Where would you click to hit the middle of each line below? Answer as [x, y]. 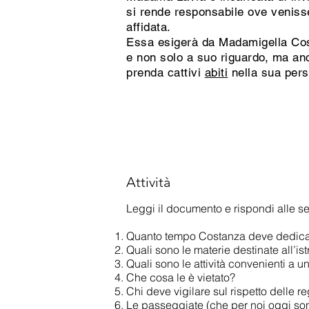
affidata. [149, 27]
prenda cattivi [166, 72]
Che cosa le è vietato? [181, 277]
